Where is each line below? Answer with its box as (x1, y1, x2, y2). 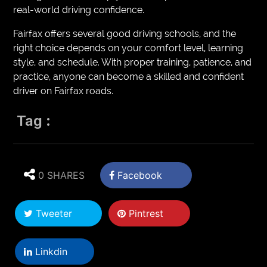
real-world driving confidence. (13, 4, 145, 15)
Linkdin (32, 245, 68, 257)
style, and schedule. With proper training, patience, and (13, 56, 252, 68)
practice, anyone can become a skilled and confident (13, 70, 244, 82)
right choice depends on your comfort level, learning (13, 42, 244, 54)
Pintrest (126, 207, 164, 219)
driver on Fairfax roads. (13, 85, 114, 97)
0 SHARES (38, 169, 85, 181)
